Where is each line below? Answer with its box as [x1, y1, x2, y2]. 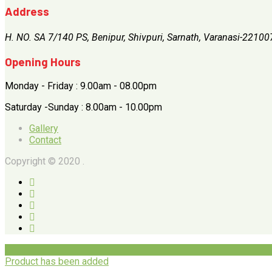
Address [5, 4, 49, 19]
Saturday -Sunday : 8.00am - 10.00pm [5, 101, 162, 113]
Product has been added [5, 255, 109, 267]
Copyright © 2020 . [5, 155, 84, 167]
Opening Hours [5, 55, 81, 69]
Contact [29, 134, 61, 146]
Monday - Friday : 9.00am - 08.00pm [5, 80, 157, 92]
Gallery [29, 122, 58, 134]
